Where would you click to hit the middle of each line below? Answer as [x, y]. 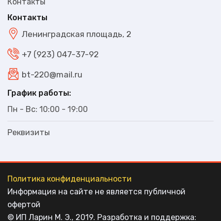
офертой [24, 204]
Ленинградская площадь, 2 [76, 34]
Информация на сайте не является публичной [96, 191]
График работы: [39, 93]
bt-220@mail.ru [52, 75]
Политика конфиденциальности [70, 179]
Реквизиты [29, 132]
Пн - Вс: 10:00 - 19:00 [48, 109]
